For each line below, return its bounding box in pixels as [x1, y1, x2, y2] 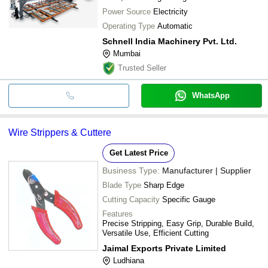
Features [102, 209, 133, 218]
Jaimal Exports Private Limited [102, 243, 226, 253]
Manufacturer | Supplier [162, 165, 251, 175]
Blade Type [102, 180, 141, 190]
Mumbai [113, 48, 141, 58]
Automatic [157, 21, 193, 31]
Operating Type [102, 21, 155, 31]
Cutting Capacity [102, 194, 160, 204]
